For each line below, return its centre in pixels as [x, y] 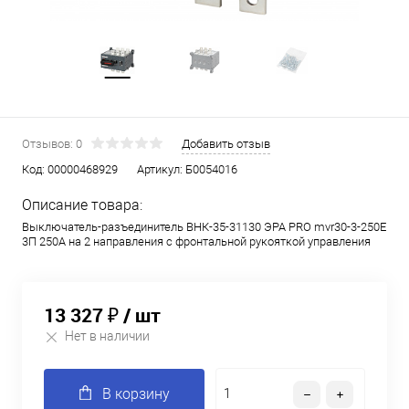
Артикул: [161, 169]
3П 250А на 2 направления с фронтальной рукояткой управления [196, 241]
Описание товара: [82, 205]
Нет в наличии [107, 336]
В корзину [136, 394]
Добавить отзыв [226, 144]
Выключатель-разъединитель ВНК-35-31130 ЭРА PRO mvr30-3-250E [204, 227]
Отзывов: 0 [52, 144]
